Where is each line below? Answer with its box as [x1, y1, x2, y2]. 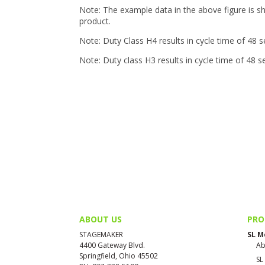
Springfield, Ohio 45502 [79, 251, 159, 261]
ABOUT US [79, 214, 122, 225]
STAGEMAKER [79, 230, 124, 240]
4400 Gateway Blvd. [79, 240, 146, 251]
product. [79, 15, 111, 27]
